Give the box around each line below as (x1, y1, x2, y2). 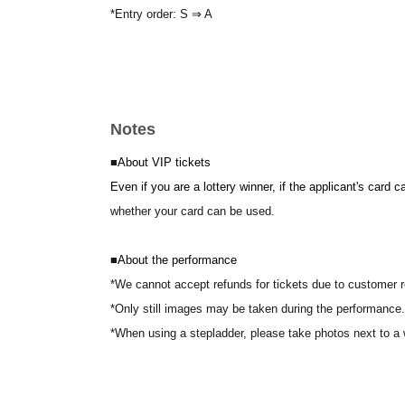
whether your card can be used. (110, 204, 275, 218)
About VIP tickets (118, 155, 211, 169)
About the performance (118, 253, 237, 267)
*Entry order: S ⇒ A (110, 7, 212, 21)
